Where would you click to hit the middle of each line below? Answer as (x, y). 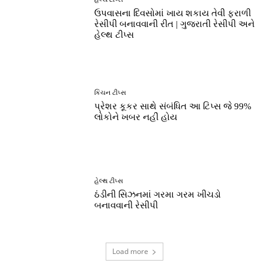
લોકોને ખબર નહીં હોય (136, 117)
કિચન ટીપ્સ (110, 93)
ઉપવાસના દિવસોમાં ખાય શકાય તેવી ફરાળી (173, 13)
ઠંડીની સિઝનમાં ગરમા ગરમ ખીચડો (158, 194)
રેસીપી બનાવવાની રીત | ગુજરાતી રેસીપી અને (175, 24)
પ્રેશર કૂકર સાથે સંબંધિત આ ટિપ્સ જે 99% (173, 107)
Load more (130, 252)
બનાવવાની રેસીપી (126, 205)
